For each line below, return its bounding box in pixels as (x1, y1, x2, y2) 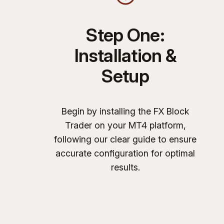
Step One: (86, 23, 164, 46)
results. (110, 161, 140, 172)
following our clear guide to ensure (54, 133, 197, 144)
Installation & (74, 44, 176, 66)
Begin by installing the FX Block (61, 105, 189, 116)
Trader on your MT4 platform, (64, 119, 186, 130)
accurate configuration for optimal (55, 147, 195, 158)
